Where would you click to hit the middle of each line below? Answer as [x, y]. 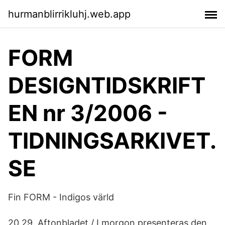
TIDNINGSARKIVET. [112, 141]
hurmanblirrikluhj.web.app [69, 14]
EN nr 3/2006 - [88, 113]
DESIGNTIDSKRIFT [107, 85]
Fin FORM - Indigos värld [61, 197]
